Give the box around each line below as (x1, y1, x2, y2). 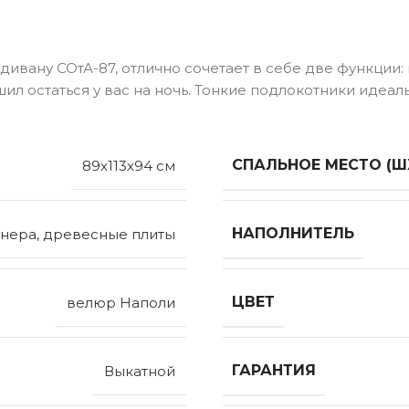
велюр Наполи (67, 294, 175, 312)
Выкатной (104, 362, 175, 381)
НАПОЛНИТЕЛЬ (232, 225, 354, 243)
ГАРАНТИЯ (232, 362, 316, 380)
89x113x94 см (82, 157, 175, 175)
